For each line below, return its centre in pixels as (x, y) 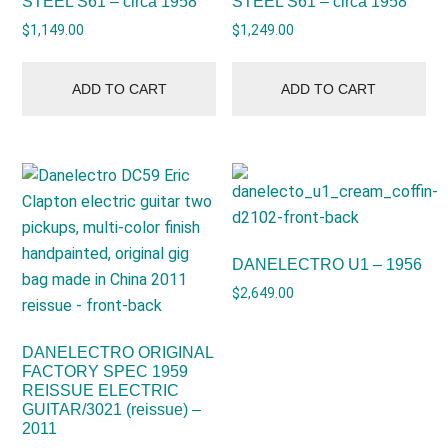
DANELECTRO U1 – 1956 (327, 265)
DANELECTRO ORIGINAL (118, 353)
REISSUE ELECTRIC (101, 391)
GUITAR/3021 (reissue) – (112, 410)
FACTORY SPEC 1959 (105, 372)
